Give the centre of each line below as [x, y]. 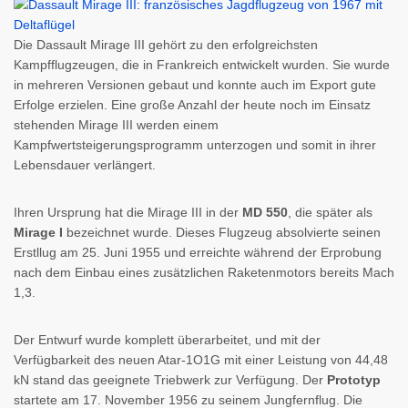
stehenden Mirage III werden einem [116, 125]
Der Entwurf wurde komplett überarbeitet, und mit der [167, 340]
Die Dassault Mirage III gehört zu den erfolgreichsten [166, 45]
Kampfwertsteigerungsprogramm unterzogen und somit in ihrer [195, 145]
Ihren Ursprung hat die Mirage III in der [128, 212]
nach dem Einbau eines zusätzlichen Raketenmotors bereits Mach [204, 272]
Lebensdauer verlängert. [85, 165]
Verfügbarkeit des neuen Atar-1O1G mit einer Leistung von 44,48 [201, 360]
